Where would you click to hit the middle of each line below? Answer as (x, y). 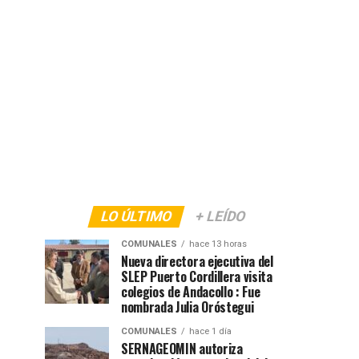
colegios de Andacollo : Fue (191, 292)
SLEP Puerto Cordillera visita (197, 276)
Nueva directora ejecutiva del (197, 261)
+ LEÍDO (220, 216)
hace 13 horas (218, 244)
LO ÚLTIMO (136, 216)
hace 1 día (210, 331)
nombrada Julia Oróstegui (188, 307)
